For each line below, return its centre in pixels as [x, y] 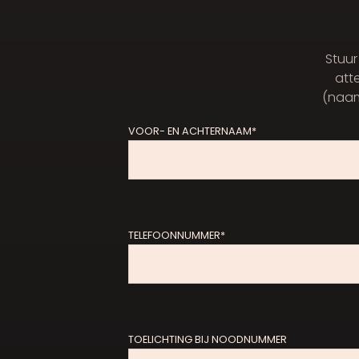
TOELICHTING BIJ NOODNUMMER [208, 339]
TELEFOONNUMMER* [177, 235]
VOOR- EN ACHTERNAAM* [192, 131]
